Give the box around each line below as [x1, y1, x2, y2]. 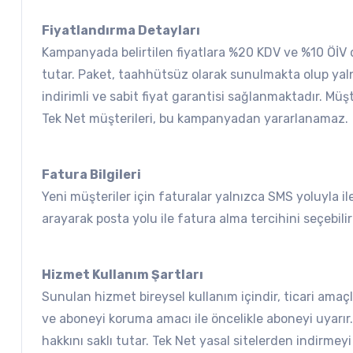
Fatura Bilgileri [42, 166, 141, 182]
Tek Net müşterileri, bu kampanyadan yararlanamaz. [42, 110, 348, 126]
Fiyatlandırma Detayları [42, 22, 200, 38]
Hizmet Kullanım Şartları [42, 266, 203, 282]
